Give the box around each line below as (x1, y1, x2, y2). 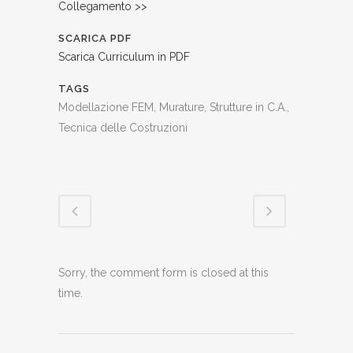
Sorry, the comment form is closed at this (58, 266, 269, 279)
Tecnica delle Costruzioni (58, 121, 188, 134)
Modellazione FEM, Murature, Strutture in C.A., (58, 101, 289, 113)
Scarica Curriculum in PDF (58, 50, 190, 63)
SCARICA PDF (58, 32, 132, 44)
